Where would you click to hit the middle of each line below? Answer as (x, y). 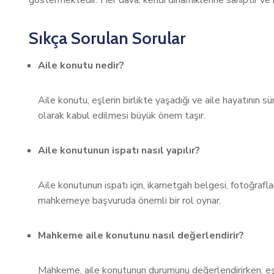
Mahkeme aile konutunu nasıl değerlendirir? (141, 235)
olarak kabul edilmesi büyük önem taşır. (122, 116)
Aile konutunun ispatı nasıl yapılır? (119, 150)
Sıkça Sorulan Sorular (107, 38)
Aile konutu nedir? (81, 65)
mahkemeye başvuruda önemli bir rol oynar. (130, 201)
